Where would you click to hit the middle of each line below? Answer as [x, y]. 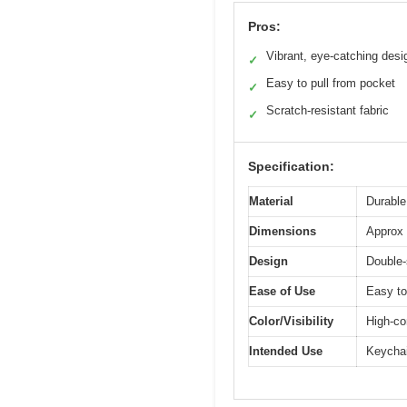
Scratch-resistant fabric [328, 111]
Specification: [291, 167]
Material [271, 202]
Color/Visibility [291, 322]
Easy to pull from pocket [331, 84]
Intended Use [286, 352]
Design [268, 262]
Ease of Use [282, 292]
